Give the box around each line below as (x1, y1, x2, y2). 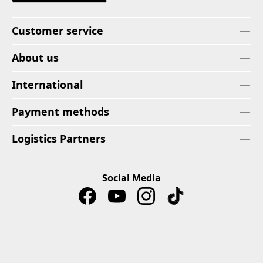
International (12, 77, 83, 92)
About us (12, 50, 59, 65)
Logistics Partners (12, 131, 106, 146)
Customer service (12, 23, 103, 38)
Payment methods (12, 104, 109, 119)
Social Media (102, 171, 161, 184)
